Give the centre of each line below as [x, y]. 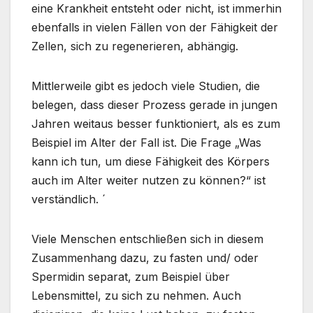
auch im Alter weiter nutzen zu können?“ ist [148, 180]
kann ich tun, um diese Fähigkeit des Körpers [151, 161]
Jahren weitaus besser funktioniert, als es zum [156, 123]
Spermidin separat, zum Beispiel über [131, 276]
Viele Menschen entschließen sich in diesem [147, 239]
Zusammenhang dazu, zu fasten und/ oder [145, 257]
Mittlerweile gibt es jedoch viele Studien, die [146, 86]
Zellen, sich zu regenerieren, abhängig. [135, 46]
